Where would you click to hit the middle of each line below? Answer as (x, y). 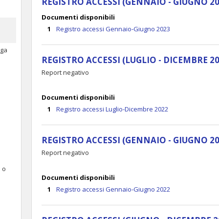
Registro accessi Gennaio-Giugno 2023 (113, 29)
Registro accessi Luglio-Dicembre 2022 (112, 109)
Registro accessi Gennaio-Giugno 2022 (113, 189)
